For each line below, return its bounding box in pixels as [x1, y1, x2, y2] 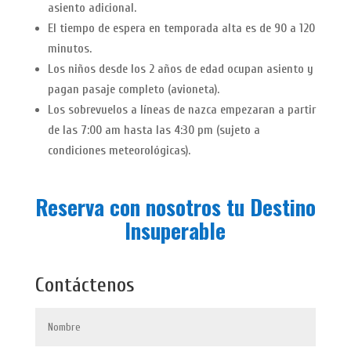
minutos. [47, 41, 92, 56]
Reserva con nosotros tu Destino [34, 190, 316, 223]
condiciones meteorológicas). [47, 143, 190, 157]
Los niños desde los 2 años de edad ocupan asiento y [47, 61, 313, 76]
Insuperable [125, 214, 226, 246]
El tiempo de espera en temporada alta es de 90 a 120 [47, 20, 315, 35]
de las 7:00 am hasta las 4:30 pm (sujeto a [47, 122, 260, 137]
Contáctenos [34, 273, 134, 297]
